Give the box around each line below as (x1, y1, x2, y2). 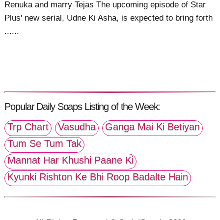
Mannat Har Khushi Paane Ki (7, 155, 134, 166)
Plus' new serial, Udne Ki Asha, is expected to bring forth (4, 13, 213, 23)
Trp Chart (7, 121, 49, 133)
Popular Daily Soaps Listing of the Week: (4, 101, 161, 112)
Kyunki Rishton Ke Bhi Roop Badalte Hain (7, 171, 189, 183)
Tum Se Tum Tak (7, 138, 82, 149)
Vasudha (58, 121, 96, 133)
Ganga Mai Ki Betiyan (105, 121, 200, 133)
